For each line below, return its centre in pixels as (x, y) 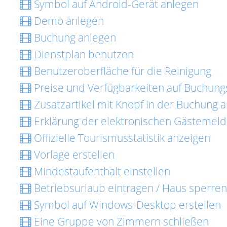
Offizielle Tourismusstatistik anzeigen (121, 138)
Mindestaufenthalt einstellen (101, 171)
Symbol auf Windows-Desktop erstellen (126, 205)
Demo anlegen (68, 21)
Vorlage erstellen (73, 155)
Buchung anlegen (74, 37)
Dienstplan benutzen (83, 54)
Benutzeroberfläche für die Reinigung (121, 71)
